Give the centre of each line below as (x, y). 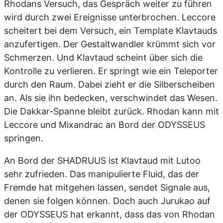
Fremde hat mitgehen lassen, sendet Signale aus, (107, 187)
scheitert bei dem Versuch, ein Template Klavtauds (111, 31)
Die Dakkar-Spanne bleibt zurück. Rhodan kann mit (111, 111)
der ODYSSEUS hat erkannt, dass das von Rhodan (110, 214)
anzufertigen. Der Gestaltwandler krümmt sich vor (110, 44)
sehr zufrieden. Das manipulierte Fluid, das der (102, 174)
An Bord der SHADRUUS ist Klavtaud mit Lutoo (102, 161)
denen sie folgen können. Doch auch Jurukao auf (107, 201)
